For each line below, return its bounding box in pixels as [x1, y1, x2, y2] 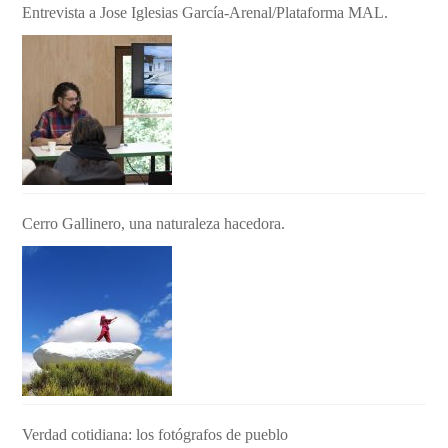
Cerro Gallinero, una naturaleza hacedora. [22, 215, 286, 233]
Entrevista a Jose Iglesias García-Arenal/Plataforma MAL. [22, 4, 389, 22]
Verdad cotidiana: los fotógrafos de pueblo [22, 426, 289, 444]
